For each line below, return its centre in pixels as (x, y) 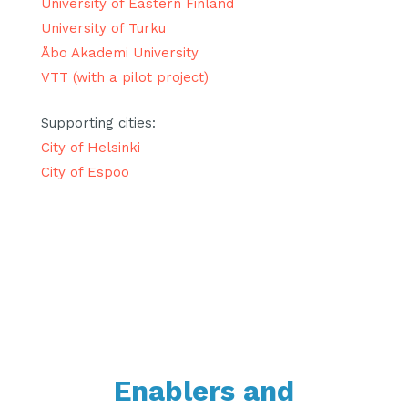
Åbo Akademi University (120, 53)
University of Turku (103, 29)
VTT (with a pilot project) (125, 78)
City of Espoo (85, 172)
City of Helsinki (91, 147)
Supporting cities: (98, 122)
